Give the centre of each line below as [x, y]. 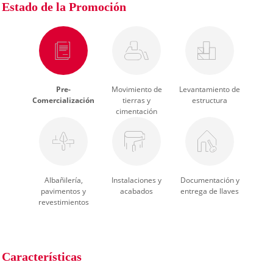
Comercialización [63, 100]
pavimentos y [63, 191]
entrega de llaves [210, 191]
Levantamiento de [210, 89]
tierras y [136, 100]
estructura [210, 100]
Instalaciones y [136, 180]
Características [42, 257]
